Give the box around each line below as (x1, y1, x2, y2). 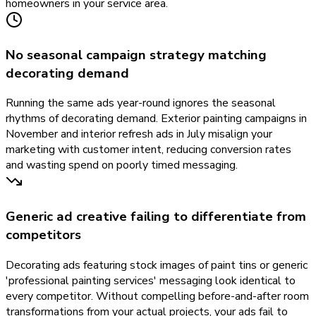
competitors (6, 226, 81, 245)
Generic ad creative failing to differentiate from (6, 207, 306, 226)
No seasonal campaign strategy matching (6, 45, 267, 64)
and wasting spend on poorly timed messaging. (6, 157, 238, 174)
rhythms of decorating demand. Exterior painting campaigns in (6, 111, 307, 127)
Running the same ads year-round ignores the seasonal (6, 95, 276, 111)
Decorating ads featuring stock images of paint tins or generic (6, 257, 308, 273)
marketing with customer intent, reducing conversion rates (6, 142, 291, 158)
